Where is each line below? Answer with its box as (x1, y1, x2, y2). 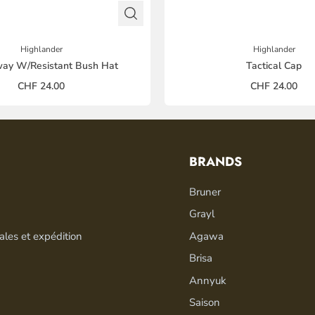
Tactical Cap (246, 58, 302, 72)
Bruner (189, 184, 221, 199)
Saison (189, 295, 221, 310)
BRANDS (189, 152, 243, 171)
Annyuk (189, 273, 227, 288)
